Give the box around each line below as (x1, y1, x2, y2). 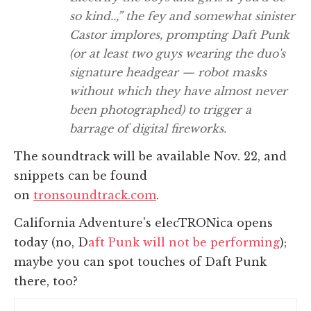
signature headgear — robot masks (69, 65, 267, 79)
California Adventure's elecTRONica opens (14, 215, 273, 230)
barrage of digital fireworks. (69, 121, 226, 135)
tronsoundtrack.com (33, 187, 156, 202)
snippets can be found (14, 168, 147, 183)
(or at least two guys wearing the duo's (69, 46, 285, 60)
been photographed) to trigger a (69, 102, 251, 117)
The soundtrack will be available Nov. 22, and (14, 149, 287, 163)
